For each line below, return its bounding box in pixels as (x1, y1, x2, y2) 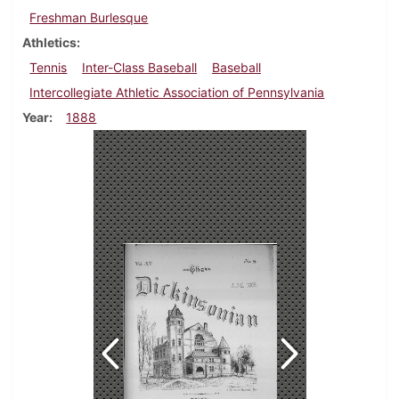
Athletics (22, 35, 77, 51)
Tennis (29, 60, 68, 76)
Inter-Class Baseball (82, 60, 198, 76)
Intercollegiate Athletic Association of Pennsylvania (29, 85, 325, 101)
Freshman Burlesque (29, 10, 149, 26)
